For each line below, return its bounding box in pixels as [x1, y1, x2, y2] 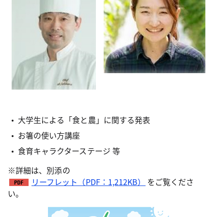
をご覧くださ [147, 176, 194, 187]
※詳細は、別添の [8, 164, 70, 176]
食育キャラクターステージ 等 [17, 145, 120, 156]
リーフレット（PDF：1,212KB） [31, 176, 146, 187]
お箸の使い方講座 [17, 129, 80, 141]
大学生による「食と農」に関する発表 [17, 114, 151, 125]
